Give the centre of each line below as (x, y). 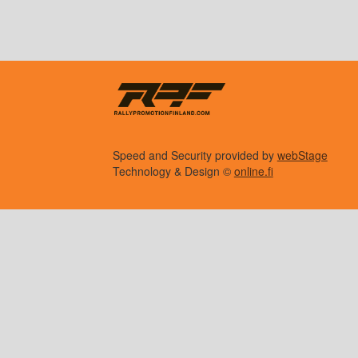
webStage (302, 155)
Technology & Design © (173, 171)
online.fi (253, 171)
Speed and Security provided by (195, 155)
